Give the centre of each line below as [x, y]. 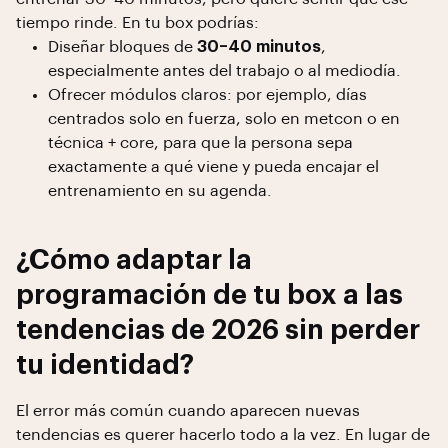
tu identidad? [105, 365]
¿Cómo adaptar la [134, 260]
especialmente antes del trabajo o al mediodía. [224, 71]
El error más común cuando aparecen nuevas [188, 411]
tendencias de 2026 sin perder [218, 330]
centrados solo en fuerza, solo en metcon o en [224, 119]
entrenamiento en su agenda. [160, 191]
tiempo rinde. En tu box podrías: [137, 23]
